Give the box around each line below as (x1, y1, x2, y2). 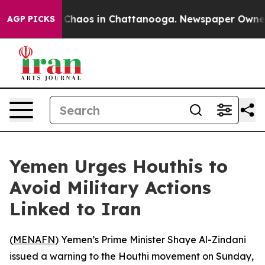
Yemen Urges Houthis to (9, 155, 228, 177)
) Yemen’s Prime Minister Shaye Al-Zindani (55, 234, 246, 245)
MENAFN (13, 234, 55, 245)
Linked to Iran (9, 198, 141, 220)
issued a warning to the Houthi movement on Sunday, (9, 250, 254, 262)
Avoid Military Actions (9, 176, 211, 199)
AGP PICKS (7, 14, 55, 24)
